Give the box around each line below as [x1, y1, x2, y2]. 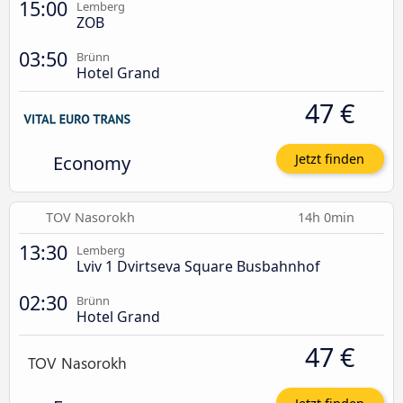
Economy [52, 150, 130, 176]
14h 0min [298, 209, 358, 227]
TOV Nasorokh [46, 209, 136, 227]
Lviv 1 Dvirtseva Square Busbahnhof [76, 256, 319, 277]
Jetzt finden [295, 150, 365, 168]
